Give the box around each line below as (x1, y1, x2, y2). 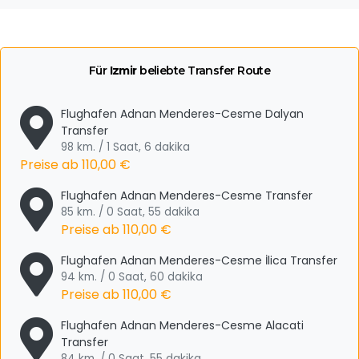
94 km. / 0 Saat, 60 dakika (61, 269, 203, 284)
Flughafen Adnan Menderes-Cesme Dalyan (61, 106, 304, 122)
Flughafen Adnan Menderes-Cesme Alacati (61, 317, 304, 333)
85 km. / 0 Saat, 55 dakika (61, 204, 200, 220)
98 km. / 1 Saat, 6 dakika (61, 139, 190, 155)
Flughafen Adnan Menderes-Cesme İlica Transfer (61, 252, 337, 268)
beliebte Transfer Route (136, 63, 271, 78)
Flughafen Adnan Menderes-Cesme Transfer (61, 188, 313, 204)
